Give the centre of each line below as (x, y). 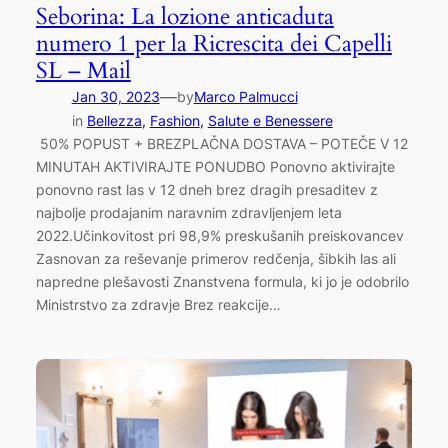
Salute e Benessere (270, 120)
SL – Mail (83, 70)
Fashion (174, 120)
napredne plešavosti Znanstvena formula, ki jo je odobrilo (222, 281)
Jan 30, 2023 (115, 96)
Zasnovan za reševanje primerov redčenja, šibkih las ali (215, 258)
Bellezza (114, 120)
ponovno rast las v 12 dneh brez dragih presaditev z (206, 189)
